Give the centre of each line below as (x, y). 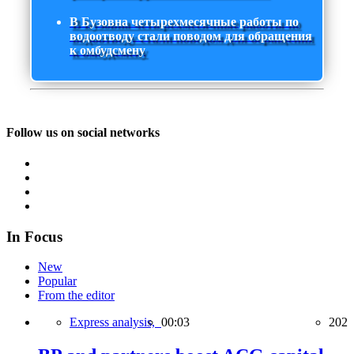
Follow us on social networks (83, 132)
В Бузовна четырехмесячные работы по (184, 22)
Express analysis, (115, 322)
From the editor (76, 296)
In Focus (34, 236)
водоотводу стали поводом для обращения (191, 36)
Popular (57, 281)
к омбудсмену (107, 51)
